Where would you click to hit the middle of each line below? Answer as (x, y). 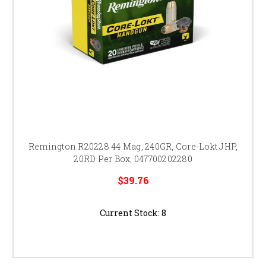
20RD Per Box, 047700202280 (133, 159)
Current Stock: (131, 213)
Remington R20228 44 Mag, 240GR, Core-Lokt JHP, (133, 146)
